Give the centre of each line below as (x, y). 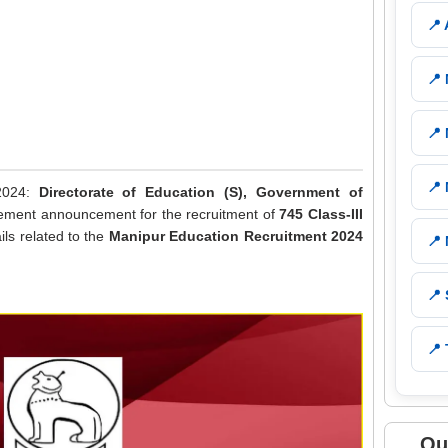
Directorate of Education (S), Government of (201, 192)
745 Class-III (321, 214)
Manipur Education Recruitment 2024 (236, 236)
